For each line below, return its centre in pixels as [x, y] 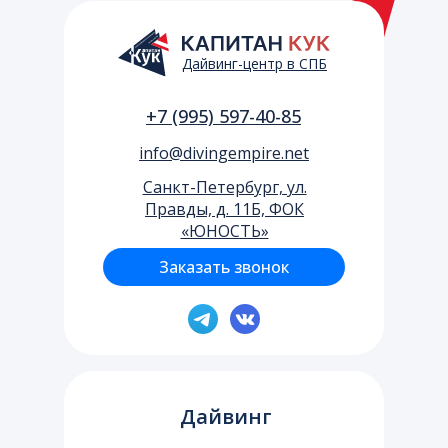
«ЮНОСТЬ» [224, 230]
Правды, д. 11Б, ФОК [224, 208]
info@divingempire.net [224, 152]
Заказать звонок [224, 266]
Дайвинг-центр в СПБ [254, 63]
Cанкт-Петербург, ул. [224, 186]
